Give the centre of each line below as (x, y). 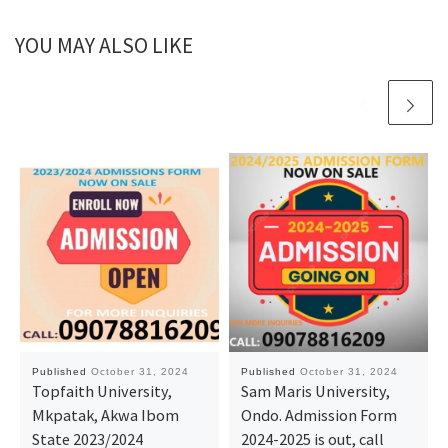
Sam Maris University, (315, 390)
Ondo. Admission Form (318, 414)
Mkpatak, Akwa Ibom (105, 414)
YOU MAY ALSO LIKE (104, 46)
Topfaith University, (101, 390)
